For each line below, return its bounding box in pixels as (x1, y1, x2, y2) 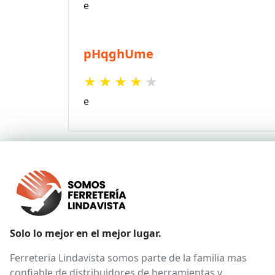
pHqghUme (83, 45, 153, 62)
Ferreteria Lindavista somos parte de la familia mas (10, 251, 247, 265)
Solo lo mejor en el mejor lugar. (10, 227, 161, 240)
